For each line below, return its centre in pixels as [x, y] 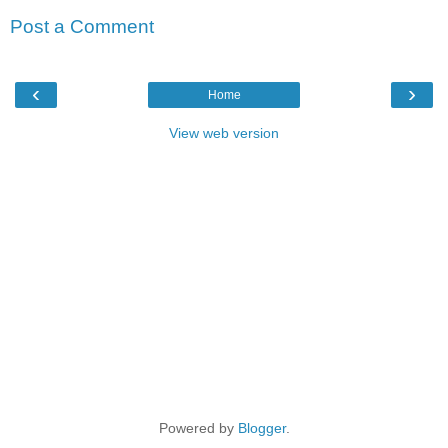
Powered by [198, 428]
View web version [224, 133]
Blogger [261, 428]
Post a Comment [82, 27]
